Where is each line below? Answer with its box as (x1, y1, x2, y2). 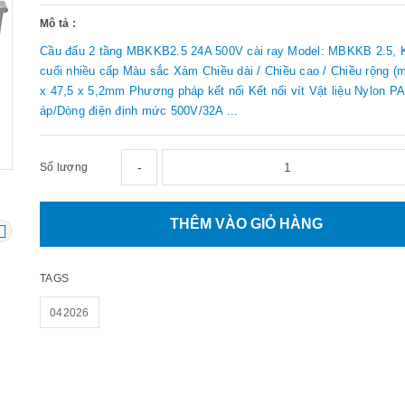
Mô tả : (40, 16, 76, 30)
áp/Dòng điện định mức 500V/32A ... (40, 103, 239, 118)
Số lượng (40, 160, 88, 174)
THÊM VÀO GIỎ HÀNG (170, 215, 324, 231)
